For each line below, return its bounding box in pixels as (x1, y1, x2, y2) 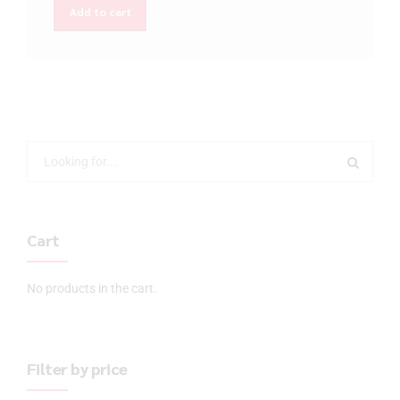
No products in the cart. (27, 280, 157, 296)
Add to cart (69, 4, 131, 19)
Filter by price (27, 357, 128, 379)
